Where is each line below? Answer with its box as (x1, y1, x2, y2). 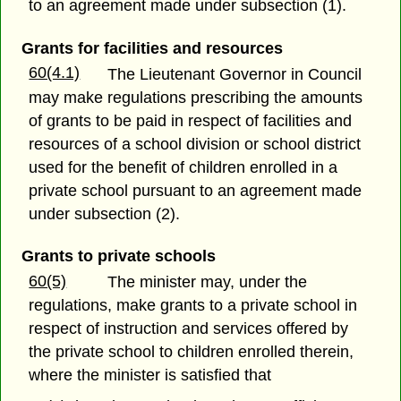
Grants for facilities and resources (21, 38, 283, 57)
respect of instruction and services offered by (29, 319, 349, 337)
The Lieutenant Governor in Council (107, 64, 363, 83)
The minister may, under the (107, 272, 308, 291)
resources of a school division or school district (29, 134, 362, 153)
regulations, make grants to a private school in (29, 295, 358, 314)
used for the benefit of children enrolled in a (29, 158, 338, 176)
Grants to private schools (21, 246, 216, 265)
